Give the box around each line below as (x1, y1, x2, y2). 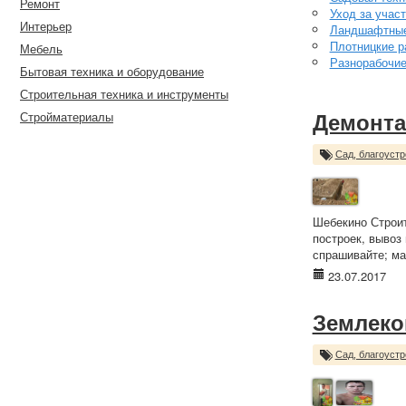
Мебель (20, 40, 63, 57)
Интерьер (20, 17, 72, 34)
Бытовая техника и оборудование (20, 63, 204, 80)
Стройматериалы (20, 108, 113, 125)
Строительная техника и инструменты (20, 85, 228, 102)
